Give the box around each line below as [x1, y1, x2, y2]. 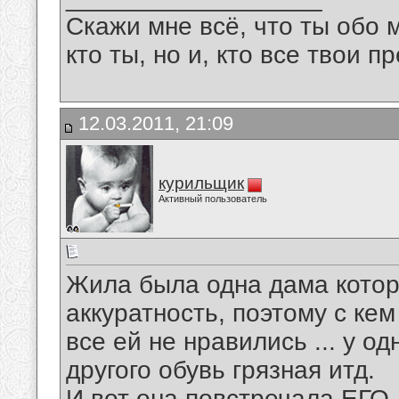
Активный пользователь [159, 193, 267, 204]
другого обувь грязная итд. [66, 356, 375, 385]
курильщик [159, 174, 244, 192]
